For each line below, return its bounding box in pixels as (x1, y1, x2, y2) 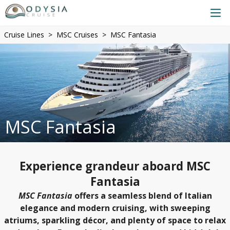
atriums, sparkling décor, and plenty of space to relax (4, 215, 226, 226)
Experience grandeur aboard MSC (20, 158, 210, 174)
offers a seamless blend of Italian (72, 190, 212, 201)
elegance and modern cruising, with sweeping (20, 202, 210, 214)
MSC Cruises (56, 30, 98, 40)
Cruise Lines (4, 30, 44, 40)
